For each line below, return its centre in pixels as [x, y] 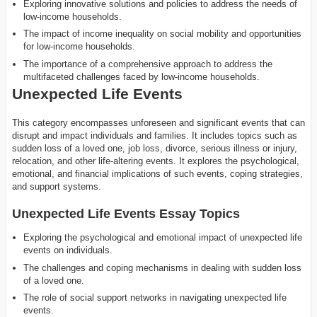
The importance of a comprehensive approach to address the [148, 64]
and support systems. [57, 186]
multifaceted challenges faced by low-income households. [142, 76]
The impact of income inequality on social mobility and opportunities [163, 34]
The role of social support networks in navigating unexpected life [155, 298]
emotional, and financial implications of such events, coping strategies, [157, 173]
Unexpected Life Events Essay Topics [126, 214]
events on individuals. [68, 250]
